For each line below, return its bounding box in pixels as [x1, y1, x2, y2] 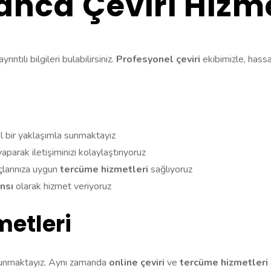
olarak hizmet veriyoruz [13, 179, 111, 193]
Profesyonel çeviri [116, 52, 200, 66]
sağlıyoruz [148, 162, 192, 176]
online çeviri [109, 255, 165, 269]
